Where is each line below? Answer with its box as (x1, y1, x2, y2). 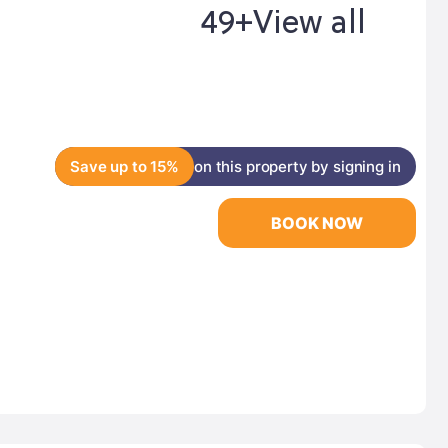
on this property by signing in (194, 157, 401, 176)
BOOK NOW (270, 213, 363, 233)
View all (253, 6, 367, 43)
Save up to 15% (70, 157, 179, 176)
